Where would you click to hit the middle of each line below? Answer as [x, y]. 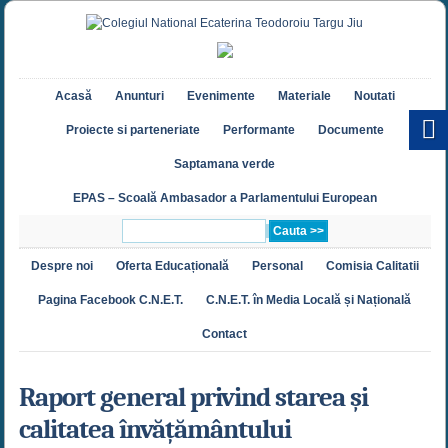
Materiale [304, 96]
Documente [350, 130]
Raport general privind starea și [193, 398]
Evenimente [220, 96]
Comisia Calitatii [372, 266]
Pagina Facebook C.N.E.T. [111, 300]
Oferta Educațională [172, 266]
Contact [225, 334]
